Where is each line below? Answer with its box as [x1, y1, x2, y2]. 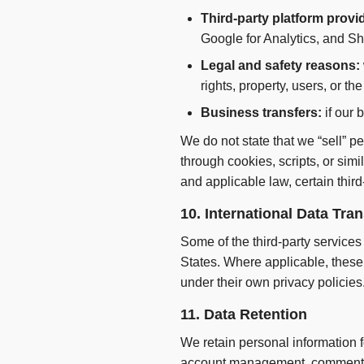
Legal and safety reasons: [201, 58, 360, 73]
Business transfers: [201, 106, 322, 120]
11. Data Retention [180, 306, 307, 323]
